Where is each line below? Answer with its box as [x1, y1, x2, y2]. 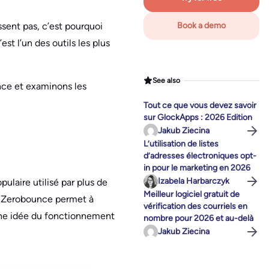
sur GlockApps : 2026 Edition [144, 112, 252, 123]
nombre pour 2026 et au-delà [144, 213, 253, 224]
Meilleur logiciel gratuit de [144, 189, 240, 200]
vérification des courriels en [144, 201, 247, 212]
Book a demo [177, 20, 226, 31]
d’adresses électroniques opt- [144, 151, 256, 162]
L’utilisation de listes [144, 139, 219, 150]
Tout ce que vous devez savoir [144, 100, 256, 111]
